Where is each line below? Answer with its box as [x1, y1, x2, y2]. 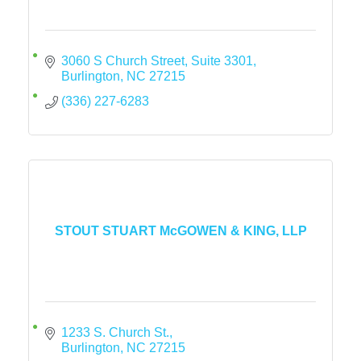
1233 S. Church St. [61, 326, 169, 339]
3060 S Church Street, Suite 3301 [61, 54, 253, 68]
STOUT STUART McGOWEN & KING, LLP [54, 223, 307, 238]
